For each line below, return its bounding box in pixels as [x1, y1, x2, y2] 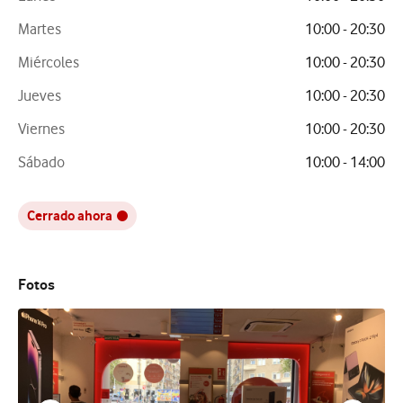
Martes [18, 20, 61, 38]
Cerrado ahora [27, 207, 112, 224]
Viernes [18, 120, 65, 138]
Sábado [18, 153, 65, 171]
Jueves [18, 86, 61, 104]
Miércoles [18, 53, 79, 71]
